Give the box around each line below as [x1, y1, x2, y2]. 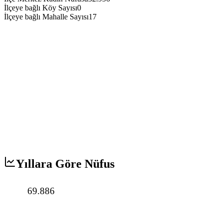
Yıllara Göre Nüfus [16, 157, 114, 170]
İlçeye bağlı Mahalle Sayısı [4, 12, 89, 21]
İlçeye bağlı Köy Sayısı [4, 3, 77, 12]
